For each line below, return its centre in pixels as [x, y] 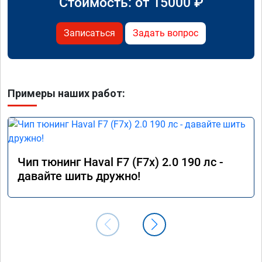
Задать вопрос [166, 33]
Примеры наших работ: [66, 93]
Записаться [89, 33]
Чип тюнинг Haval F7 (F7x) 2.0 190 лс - [120, 162]
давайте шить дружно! [79, 176]
